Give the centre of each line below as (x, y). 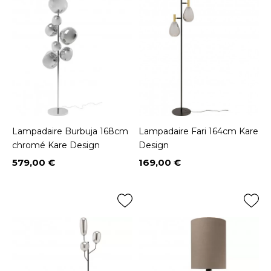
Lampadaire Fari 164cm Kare (198, 132)
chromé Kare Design (56, 145)
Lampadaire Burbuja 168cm (70, 132)
